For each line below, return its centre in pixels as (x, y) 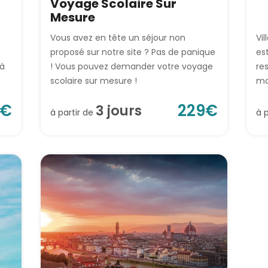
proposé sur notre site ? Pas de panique (133, 52)
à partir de (73, 113)
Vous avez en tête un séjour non (118, 38)
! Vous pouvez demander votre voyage (132, 67)
